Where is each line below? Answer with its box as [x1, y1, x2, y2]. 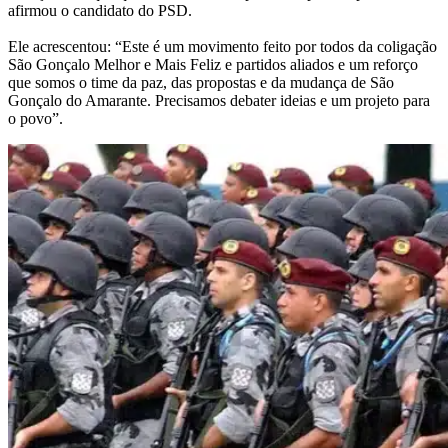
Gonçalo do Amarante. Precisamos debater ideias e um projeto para [8, 91, 430, 109]
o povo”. [8, 109, 63, 127]
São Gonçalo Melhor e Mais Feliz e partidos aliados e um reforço [8, 55, 418, 73]
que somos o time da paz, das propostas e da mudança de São [8, 73, 394, 91]
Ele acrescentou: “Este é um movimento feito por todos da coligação [8, 37, 437, 55]
